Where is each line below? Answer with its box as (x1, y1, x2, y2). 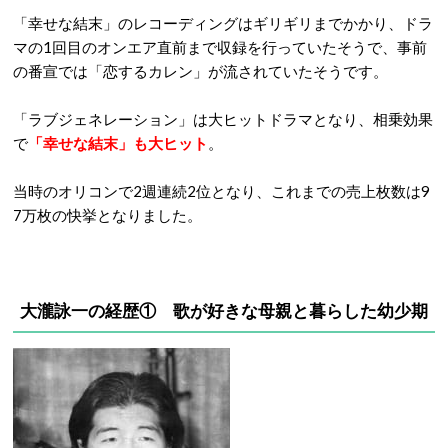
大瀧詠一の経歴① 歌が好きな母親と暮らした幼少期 (20, 300, 428, 321)
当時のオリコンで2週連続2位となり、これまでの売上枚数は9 (13, 182, 430, 200)
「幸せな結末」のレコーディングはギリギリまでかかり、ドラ (13, 14, 433, 32)
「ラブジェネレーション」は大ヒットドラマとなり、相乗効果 (13, 110, 433, 128)
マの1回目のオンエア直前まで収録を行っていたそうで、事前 (13, 38, 427, 56)
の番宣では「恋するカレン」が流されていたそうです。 (13, 62, 388, 80)
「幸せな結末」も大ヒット (28, 134, 208, 152)
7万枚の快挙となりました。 (13, 206, 202, 224)
